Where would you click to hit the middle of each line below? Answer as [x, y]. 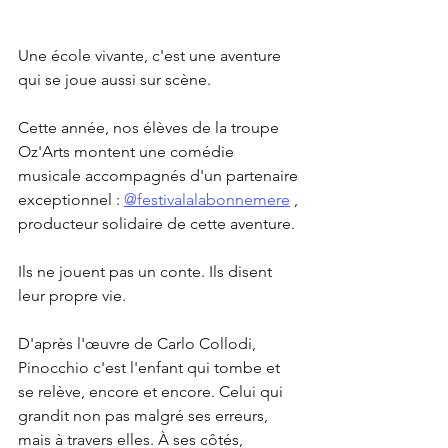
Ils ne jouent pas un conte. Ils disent [147, 271]
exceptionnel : [71, 199]
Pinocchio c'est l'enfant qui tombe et [151, 367]
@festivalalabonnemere [207, 199]
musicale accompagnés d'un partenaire [160, 175]
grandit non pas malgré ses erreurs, [145, 415]
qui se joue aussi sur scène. [114, 79]
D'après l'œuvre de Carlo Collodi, [139, 343]
